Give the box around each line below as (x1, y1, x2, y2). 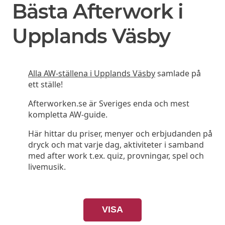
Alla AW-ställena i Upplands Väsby (28, 68, 155, 79)
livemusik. (28, 161, 66, 173)
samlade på (155, 68, 201, 79)
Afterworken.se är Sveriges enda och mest (28, 98, 189, 109)
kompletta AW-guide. (28, 109, 107, 121)
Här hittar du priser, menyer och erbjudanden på (28, 128, 212, 140)
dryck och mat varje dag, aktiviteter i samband (28, 139, 204, 151)
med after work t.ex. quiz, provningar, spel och (28, 150, 204, 162)
